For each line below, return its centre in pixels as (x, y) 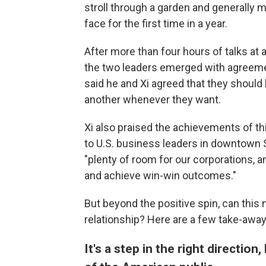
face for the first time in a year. (156, 24)
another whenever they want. (153, 100)
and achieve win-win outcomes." (160, 176)
